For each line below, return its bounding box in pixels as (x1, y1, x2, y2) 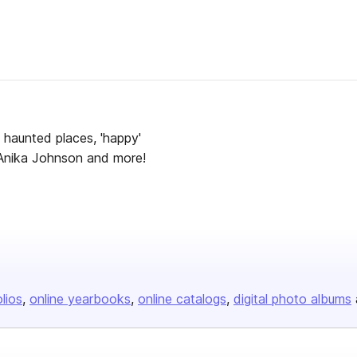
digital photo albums (233, 291, 351, 307)
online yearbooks (29, 291, 131, 307)
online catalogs (138, 291, 226, 307)
